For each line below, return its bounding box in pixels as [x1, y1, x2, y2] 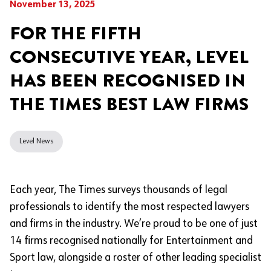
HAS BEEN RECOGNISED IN [10, 67, 246, 94]
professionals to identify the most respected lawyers [10, 201, 249, 213]
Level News [19, 138, 53, 145]
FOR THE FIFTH [10, 20, 142, 47]
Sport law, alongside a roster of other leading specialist [10, 252, 261, 264]
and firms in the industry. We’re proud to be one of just [10, 218, 258, 230]
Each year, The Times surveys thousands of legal [10, 184, 227, 196]
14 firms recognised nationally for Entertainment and [10, 235, 253, 247]
